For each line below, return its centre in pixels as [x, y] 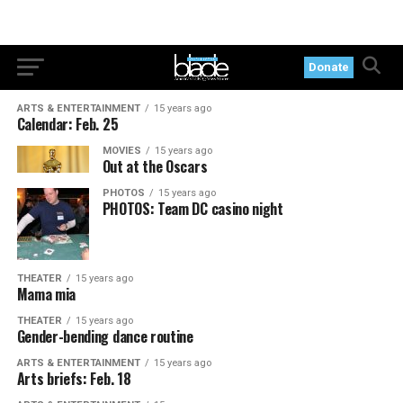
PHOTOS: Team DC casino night [193, 209]
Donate [329, 67]
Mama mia [46, 294]
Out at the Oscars [155, 166]
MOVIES [121, 151]
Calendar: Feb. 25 [67, 124]
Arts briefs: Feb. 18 [74, 379]
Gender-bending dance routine [105, 336]
